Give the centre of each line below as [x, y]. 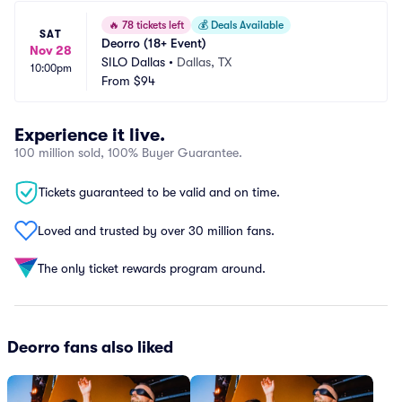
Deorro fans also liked [90, 347]
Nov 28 [51, 50]
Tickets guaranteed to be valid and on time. [159, 192]
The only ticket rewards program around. [152, 268]
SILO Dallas [133, 62]
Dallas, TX [204, 62]
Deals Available [246, 25]
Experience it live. [90, 135]
